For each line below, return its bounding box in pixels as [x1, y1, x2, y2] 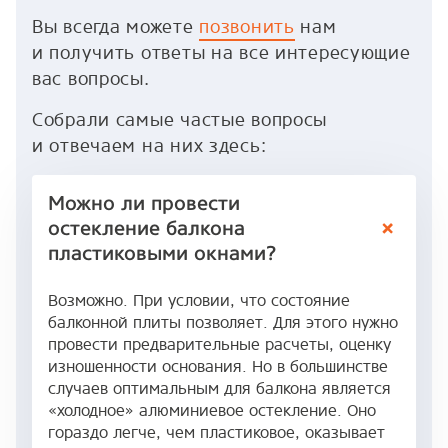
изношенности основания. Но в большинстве [48, 355, 388, 377]
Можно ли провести [48, 190, 240, 215]
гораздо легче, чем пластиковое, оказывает [48, 421, 385, 443]
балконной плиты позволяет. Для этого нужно [48, 311, 398, 333]
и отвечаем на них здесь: [32, 133, 267, 158]
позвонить [199, 14, 295, 39]
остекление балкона [48, 215, 245, 240]
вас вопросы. [32, 66, 150, 91]
